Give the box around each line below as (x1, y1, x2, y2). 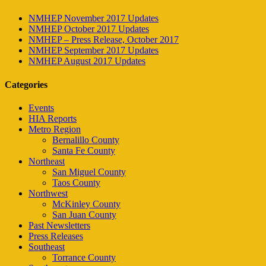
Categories (5, 79, 47, 90)
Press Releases (28, 230, 83, 241)
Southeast (28, 241, 65, 252)
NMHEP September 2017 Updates (28, 45, 159, 56)
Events (28, 102, 54, 113)
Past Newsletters (28, 220, 90, 230)
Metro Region (28, 123, 81, 134)
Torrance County (52, 252, 116, 262)
